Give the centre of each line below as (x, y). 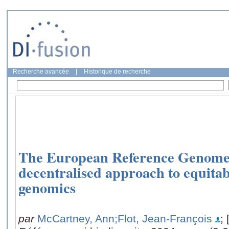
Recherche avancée (41, 72)
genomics (47, 188)
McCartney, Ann (76, 218)
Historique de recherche (117, 72)
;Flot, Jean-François (163, 218)
